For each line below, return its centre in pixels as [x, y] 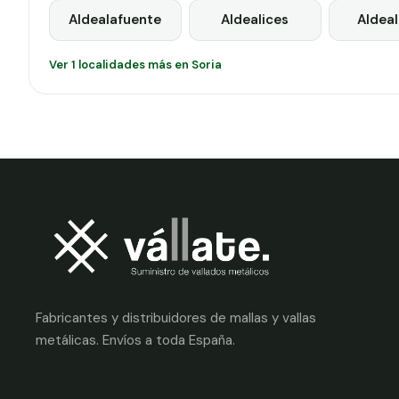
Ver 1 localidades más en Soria [135, 64]
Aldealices [255, 20]
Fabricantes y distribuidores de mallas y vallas [176, 318]
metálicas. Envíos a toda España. [135, 341]
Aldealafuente [115, 20]
